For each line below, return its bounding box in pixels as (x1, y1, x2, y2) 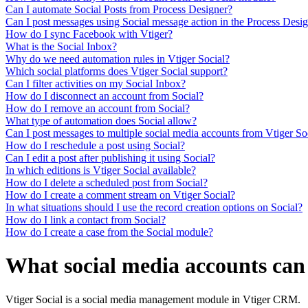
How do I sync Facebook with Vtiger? (5, 27, 173, 40)
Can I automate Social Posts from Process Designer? (5, 3, 232, 15)
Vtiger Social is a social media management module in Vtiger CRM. (5, 293, 300, 305)
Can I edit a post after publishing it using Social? (5, 151, 215, 164)
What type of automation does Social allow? (5, 114, 197, 126)
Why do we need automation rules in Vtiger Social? (5, 52, 230, 65)
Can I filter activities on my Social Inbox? (5, 77, 186, 89)
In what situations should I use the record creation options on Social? (5, 201, 302, 213)
